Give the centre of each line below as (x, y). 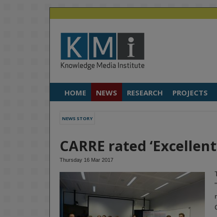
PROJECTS (190, 93)
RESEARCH (145, 93)
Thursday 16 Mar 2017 (86, 160)
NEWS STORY (77, 118)
